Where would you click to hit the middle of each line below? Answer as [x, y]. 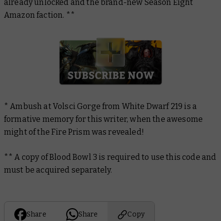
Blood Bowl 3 [74, 157]
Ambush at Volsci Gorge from [66, 107]
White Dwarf [145, 107]
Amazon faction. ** [39, 15]
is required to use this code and [158, 157]
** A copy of [27, 157]
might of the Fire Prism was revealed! [74, 132]
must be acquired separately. [59, 170]
